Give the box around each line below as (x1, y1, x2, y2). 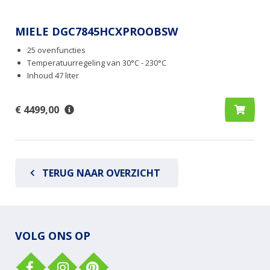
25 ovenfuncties (27, 44, 86, 55)
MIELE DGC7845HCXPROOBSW (15, 24, 178, 39)
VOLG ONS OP (15, 228, 90, 243)
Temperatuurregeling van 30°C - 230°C (27, 57, 166, 68)
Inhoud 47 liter (27, 69, 79, 81)
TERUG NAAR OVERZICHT (42, 166, 160, 180)
